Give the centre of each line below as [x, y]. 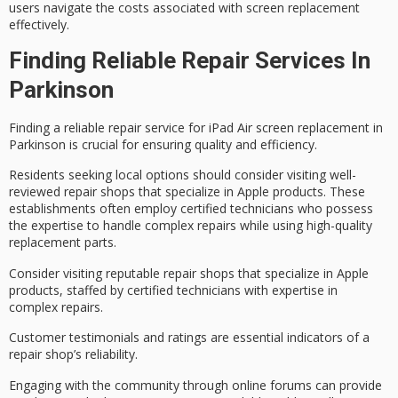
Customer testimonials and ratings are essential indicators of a [189, 338]
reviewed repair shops [72, 192]
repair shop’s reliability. [73, 354]
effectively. [39, 24]
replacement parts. [63, 243]
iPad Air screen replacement [289, 128]
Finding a [36, 128]
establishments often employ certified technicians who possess [191, 209]
